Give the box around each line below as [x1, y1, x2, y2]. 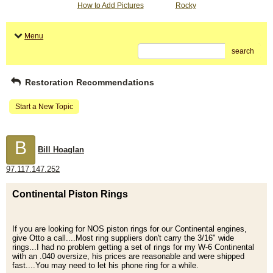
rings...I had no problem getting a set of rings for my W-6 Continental [12, 243, 254, 252]
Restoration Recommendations [22, 77, 154, 88]
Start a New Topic [15, 102, 73, 112]
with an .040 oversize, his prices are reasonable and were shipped [12, 252, 244, 261]
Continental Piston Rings [12, 189, 128, 200]
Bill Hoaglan [38, 145, 84, 155]
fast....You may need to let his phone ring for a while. [12, 261, 199, 271]
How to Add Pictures [77, 1, 144, 10]
